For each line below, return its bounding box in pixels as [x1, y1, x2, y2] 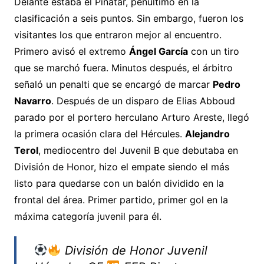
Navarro [14, 94, 51, 107]
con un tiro [187, 45, 239, 57]
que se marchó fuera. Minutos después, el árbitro [14, 61, 233, 74]
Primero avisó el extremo [14, 45, 129, 57]
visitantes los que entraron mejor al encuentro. [14, 28, 222, 41]
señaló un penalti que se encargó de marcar [14, 78, 213, 90]
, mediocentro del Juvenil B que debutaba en [38, 144, 238, 156]
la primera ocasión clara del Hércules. [14, 127, 185, 140]
